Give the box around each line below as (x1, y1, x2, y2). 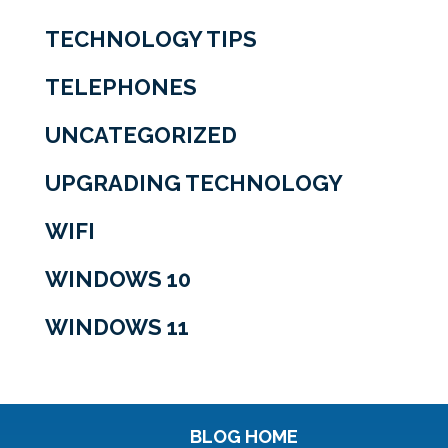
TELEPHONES (44, 74, 197, 100)
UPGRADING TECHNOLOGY (44, 170, 343, 196)
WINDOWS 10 (44, 266, 191, 292)
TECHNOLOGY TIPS (44, 26, 257, 52)
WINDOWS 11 (44, 314, 189, 340)
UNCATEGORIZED (44, 122, 237, 148)
